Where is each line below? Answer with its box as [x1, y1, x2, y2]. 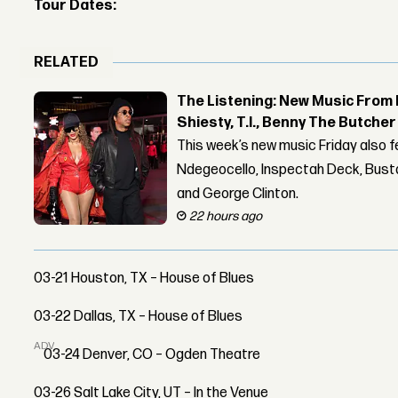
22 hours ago [189, 208, 263, 224]
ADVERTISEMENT [34, 338, 120, 353]
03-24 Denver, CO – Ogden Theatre [44, 346, 261, 363]
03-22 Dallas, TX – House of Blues [34, 307, 243, 325]
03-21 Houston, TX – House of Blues [34, 269, 255, 287]
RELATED [34, 54, 99, 72]
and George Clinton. [177, 185, 299, 203]
